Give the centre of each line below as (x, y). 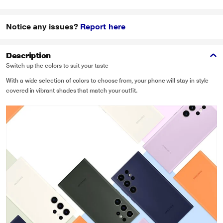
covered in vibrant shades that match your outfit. (72, 91)
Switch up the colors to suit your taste (57, 66)
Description (28, 56)
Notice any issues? (43, 27)
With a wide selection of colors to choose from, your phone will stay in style (108, 81)
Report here (103, 27)
